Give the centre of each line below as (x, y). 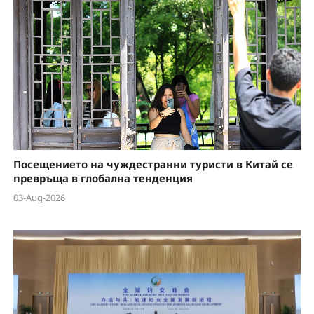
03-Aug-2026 (39, 198)
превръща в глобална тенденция (103, 178)
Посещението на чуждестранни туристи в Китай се (153, 164)
